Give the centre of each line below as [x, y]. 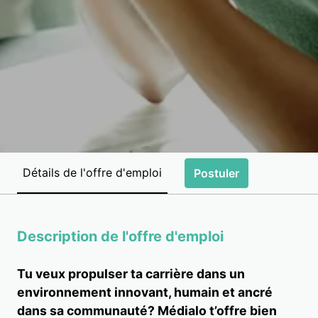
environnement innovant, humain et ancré [145, 292]
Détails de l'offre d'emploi [92, 173]
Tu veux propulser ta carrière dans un [131, 273]
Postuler [216, 173]
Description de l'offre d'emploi [120, 236]
